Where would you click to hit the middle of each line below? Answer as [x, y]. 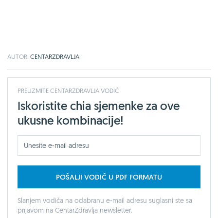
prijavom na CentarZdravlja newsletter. [75, 210]
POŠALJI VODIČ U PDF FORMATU [109, 177]
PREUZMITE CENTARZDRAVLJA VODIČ [68, 90]
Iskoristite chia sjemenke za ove [99, 106]
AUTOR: [19, 56]
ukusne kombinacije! [71, 120]
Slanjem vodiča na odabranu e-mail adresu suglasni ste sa [105, 200]
